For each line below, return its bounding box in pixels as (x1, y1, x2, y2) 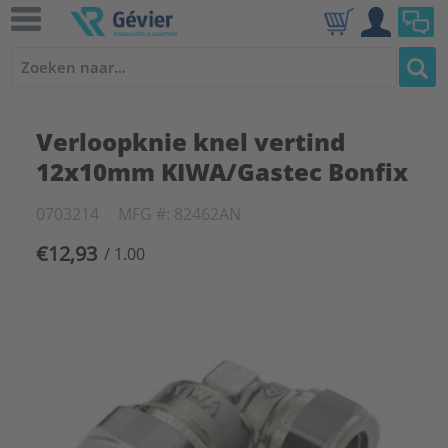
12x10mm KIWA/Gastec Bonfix (35, 155, 408, 188)
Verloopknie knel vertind (35, 125, 345, 158)
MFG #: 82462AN (117, 203, 241, 225)
